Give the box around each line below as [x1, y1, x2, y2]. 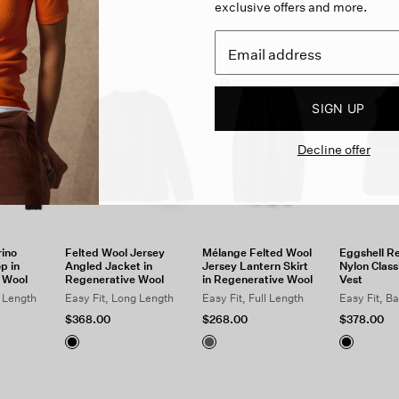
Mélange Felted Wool [202, 246, 312, 259]
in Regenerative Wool [202, 273, 313, 286]
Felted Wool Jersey [65, 246, 166, 259]
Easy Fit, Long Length [65, 291, 175, 305]
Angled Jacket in [65, 259, 153, 273]
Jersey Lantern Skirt [202, 259, 308, 273]
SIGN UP [312, 101, 365, 116]
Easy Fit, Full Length [202, 291, 304, 305]
